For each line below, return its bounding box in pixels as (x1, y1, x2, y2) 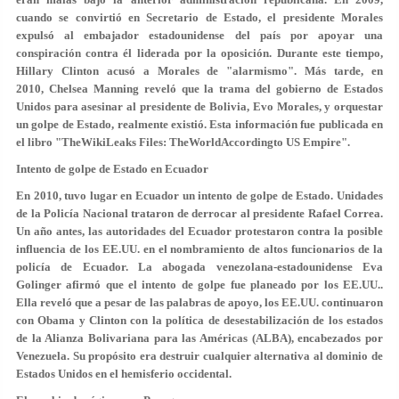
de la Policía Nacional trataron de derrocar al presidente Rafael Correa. (16, 206, 383, 220)
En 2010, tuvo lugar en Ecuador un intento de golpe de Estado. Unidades (16, 188, 383, 202)
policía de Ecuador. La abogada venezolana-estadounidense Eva (16, 259, 383, 273)
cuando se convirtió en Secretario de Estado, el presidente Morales (16, 10, 383, 24)
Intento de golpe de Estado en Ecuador (16, 161, 208, 175)
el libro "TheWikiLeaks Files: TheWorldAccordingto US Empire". (16, 134, 350, 149)
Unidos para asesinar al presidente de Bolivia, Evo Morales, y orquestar (16, 99, 383, 113)
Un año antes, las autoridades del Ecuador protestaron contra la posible (16, 224, 383, 238)
